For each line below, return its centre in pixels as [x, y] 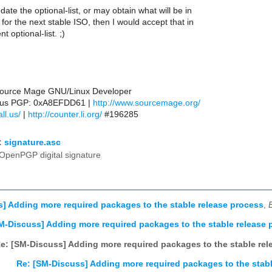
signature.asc [32, 142]
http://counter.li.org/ [65, 115]
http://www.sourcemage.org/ [147, 103]
